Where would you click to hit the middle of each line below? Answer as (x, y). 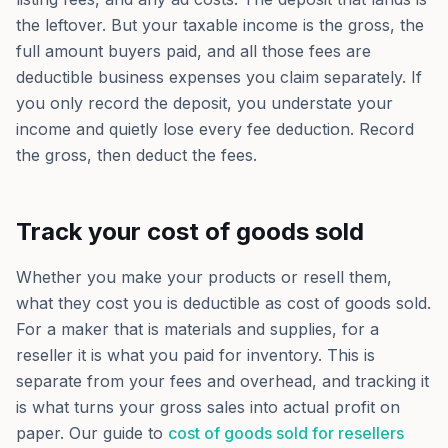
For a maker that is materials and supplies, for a (197, 329)
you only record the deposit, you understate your (204, 103)
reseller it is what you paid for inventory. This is (195, 355)
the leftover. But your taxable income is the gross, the (220, 25)
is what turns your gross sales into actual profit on (208, 407)
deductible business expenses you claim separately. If (219, 77)
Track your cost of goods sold (190, 231)
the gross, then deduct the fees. (136, 155)
